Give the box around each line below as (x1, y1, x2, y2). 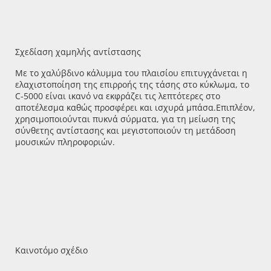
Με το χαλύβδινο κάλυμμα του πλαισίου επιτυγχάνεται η (15, 67, 247, 79)
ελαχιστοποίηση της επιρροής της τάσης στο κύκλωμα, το (15, 78, 249, 90)
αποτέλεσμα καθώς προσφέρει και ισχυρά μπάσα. (15, 101, 216, 113)
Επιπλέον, (216, 101, 255, 113)
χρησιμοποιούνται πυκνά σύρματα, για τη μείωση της (15, 113, 235, 125)
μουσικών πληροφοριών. (15, 135, 115, 148)
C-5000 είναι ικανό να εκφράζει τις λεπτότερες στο (15, 90, 220, 102)
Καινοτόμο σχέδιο (15, 244, 88, 256)
